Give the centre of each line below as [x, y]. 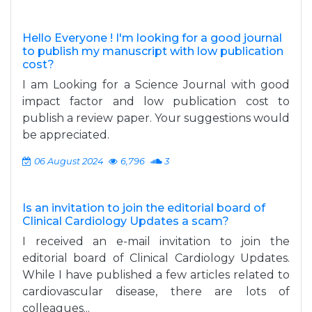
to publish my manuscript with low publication [153, 51]
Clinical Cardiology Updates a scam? [126, 221]
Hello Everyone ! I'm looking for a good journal [152, 38]
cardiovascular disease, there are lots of [156, 291]
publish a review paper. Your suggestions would [156, 118]
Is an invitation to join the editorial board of [144, 208]
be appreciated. [66, 135]
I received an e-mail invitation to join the [156, 241]
